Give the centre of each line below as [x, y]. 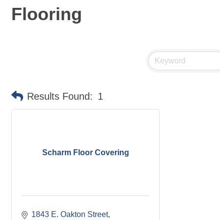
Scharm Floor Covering [85, 152]
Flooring [47, 14]
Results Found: [60, 96]
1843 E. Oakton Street [70, 214]
